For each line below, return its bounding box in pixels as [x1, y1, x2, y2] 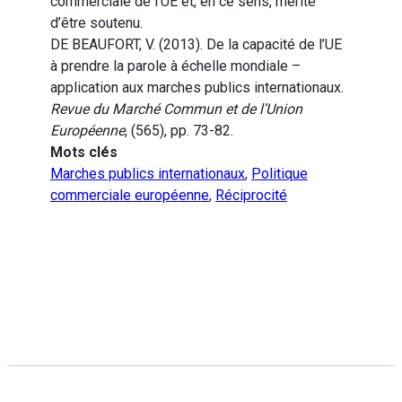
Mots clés [50, 144, 118, 162]
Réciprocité [215, 187, 287, 205]
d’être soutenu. [50, 14, 143, 32]
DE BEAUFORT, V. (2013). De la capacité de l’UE [50, 36, 342, 54]
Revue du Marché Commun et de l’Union [50, 100, 302, 118]
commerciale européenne [50, 187, 209, 205]
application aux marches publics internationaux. [50, 79, 344, 97]
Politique [251, 165, 308, 183]
